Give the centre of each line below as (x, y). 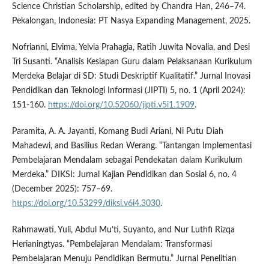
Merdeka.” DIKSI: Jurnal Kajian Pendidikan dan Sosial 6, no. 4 (124, 174)
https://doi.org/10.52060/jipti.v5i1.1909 (121, 105)
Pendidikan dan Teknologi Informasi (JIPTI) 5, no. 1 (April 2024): (128, 90)
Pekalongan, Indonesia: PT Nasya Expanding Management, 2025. (131, 21)
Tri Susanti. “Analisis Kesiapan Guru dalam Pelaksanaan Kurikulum (132, 62)
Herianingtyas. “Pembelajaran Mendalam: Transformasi (112, 244)
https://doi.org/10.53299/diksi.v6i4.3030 (86, 203)
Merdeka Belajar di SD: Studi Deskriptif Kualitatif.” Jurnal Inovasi (131, 76)
